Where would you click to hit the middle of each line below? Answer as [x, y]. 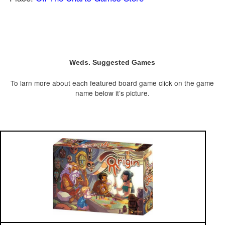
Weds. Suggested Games [113, 62]
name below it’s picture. [112, 93]
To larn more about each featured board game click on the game [113, 83]
